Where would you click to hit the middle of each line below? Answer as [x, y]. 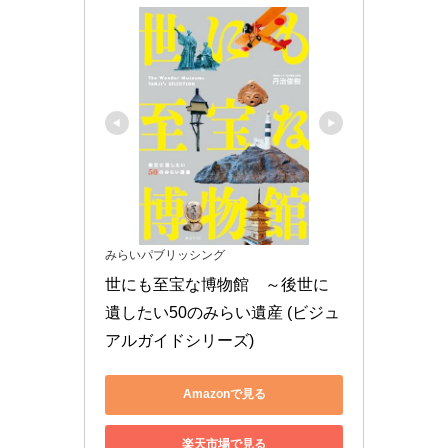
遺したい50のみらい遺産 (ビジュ [222, 312]
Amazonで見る [224, 394]
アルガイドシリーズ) [179, 340]
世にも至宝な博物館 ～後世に [217, 284]
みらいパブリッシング [165, 254]
